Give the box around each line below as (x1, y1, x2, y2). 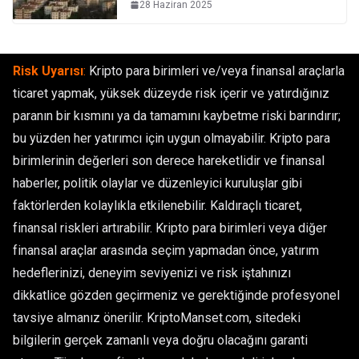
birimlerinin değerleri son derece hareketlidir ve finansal (13, 153, 325, 168)
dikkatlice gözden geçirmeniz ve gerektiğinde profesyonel (13, 288, 340, 303)
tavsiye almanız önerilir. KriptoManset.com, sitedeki (13, 310, 301, 325)
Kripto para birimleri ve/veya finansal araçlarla (86, 63, 345, 79)
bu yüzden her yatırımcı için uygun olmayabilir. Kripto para (13, 131, 330, 146)
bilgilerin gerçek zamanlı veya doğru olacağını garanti (13, 333, 308, 348)
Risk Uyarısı (13, 63, 83, 79)
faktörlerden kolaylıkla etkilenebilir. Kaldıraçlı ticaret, (13, 198, 302, 213)
